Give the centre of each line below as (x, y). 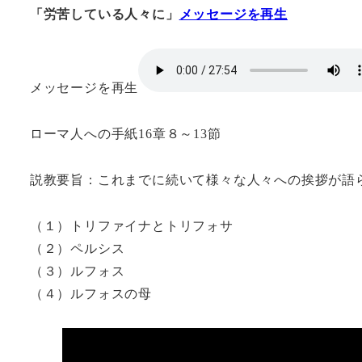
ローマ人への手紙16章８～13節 (125, 134)
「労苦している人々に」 (104, 14)
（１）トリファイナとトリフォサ (131, 225)
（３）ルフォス (77, 271)
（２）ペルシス (77, 248)
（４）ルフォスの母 (90, 293)
